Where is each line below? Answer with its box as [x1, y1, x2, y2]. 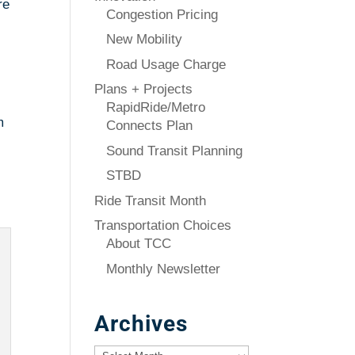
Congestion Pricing [106, 6, 219, 22]
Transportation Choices [94, 218, 232, 233]
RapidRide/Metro [106, 100, 206, 115]
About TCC [106, 236, 172, 251]
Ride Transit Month [94, 193, 207, 208]
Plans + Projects [94, 82, 193, 97]
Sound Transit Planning [106, 143, 243, 158]
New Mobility [106, 32, 183, 47]
